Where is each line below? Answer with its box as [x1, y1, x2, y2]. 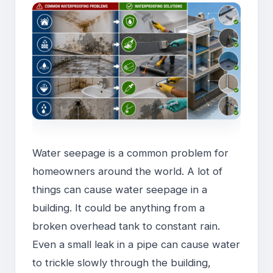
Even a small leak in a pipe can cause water [32, 238, 240, 251]
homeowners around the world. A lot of [32, 165, 222, 178]
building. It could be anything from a [32, 202, 205, 214]
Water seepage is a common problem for [32, 147, 229, 160]
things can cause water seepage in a [32, 183, 207, 196]
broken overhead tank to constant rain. [32, 220, 220, 233]
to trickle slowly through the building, [32, 257, 211, 269]
